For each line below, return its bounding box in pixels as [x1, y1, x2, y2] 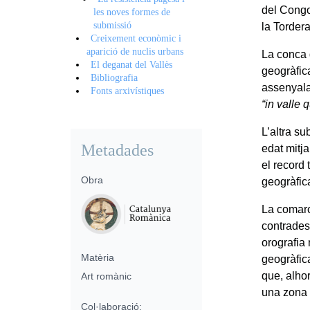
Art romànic [81, 270, 131, 282]
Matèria [81, 251, 114, 263]
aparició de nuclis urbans [86, 46, 183, 57]
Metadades [81, 140, 154, 159]
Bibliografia [91, 72, 138, 83]
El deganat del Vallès [91, 59, 173, 70]
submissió [93, 19, 131, 30]
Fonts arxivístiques [91, 85, 165, 96]
